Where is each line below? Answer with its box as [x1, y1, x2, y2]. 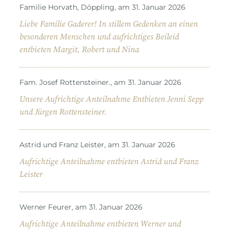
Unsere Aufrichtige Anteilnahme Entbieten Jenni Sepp [19, 94, 203, 104]
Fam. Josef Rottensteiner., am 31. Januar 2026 [19, 77, 181, 87]
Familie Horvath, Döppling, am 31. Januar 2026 [19, 2, 186, 12]
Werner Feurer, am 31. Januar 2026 [19, 202, 143, 212]
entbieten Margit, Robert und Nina [19, 44, 139, 55]
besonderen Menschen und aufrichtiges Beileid [19, 31, 179, 42]
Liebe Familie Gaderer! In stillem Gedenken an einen [19, 18, 198, 29]
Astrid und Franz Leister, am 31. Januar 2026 [19, 140, 175, 149]
